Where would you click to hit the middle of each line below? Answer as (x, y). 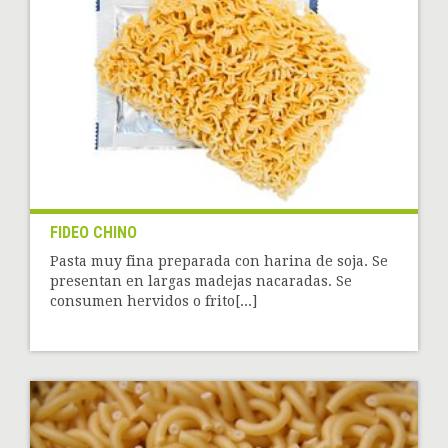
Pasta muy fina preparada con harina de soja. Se (219, 260)
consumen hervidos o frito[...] (153, 300)
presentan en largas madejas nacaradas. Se (201, 280)
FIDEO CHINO (93, 232)
